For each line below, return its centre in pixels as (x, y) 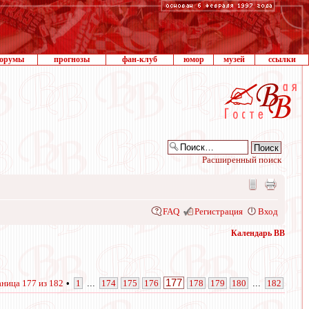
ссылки (282, 59)
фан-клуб (140, 59)
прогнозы (72, 59)
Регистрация (219, 211)
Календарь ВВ (258, 233)
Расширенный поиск (242, 160)
